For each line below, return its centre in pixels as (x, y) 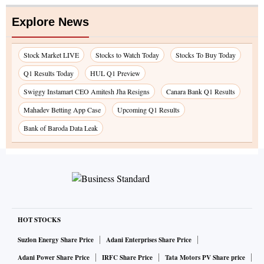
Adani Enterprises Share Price (149, 240)
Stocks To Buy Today (206, 55)
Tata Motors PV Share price (205, 258)
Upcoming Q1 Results (148, 110)
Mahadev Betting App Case (62, 110)
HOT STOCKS (39, 220)
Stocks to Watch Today (127, 55)
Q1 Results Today (49, 73)
